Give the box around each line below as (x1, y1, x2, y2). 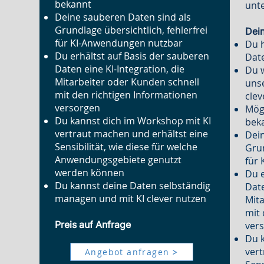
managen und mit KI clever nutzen (55, 192, 207, 205)
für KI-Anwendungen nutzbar (55, 37, 183, 49)
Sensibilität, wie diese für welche (55, 140, 198, 153)
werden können (55, 166, 125, 179)
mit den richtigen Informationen (55, 88, 198, 101)
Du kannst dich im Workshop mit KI (55, 114, 212, 127)
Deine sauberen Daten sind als (55, 11, 192, 24)
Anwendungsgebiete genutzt (55, 153, 182, 166)
